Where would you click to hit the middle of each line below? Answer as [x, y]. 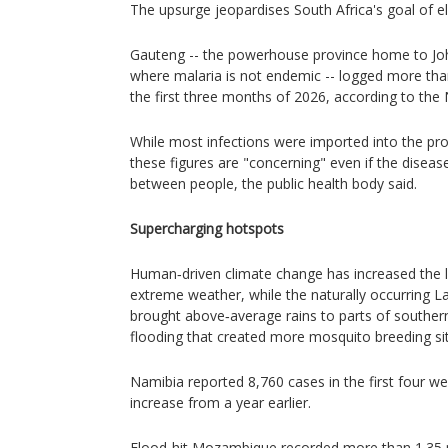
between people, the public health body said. [273, 183]
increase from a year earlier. [220, 402]
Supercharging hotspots [207, 228]
